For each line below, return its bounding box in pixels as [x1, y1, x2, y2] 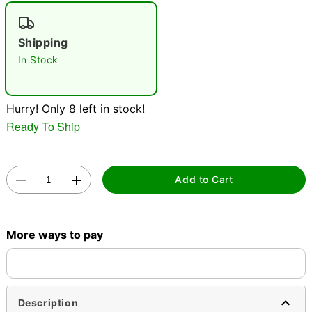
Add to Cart [175, 173, 233, 186]
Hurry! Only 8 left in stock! [6, 102, 145, 116]
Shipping [17, 36, 68, 49]
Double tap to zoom [111, 125, 201, 137]
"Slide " [11, 2, 49, 17]
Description [17, 297, 79, 309]
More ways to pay [6, 227, 103, 242]
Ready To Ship [6, 118, 80, 134]
